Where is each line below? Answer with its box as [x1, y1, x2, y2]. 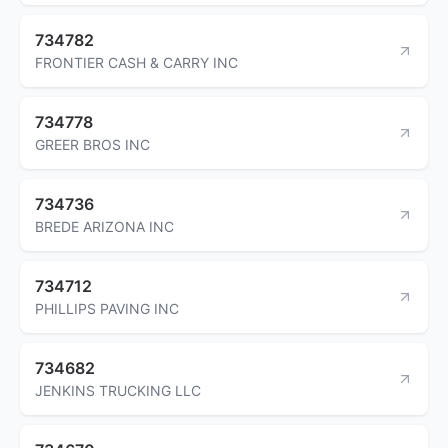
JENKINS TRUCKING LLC [35, 381, 201, 399]
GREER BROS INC [35, 135, 150, 153]
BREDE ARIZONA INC [35, 217, 174, 235]
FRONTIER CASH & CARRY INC [35, 53, 238, 71]
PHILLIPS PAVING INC [35, 299, 179, 317]
